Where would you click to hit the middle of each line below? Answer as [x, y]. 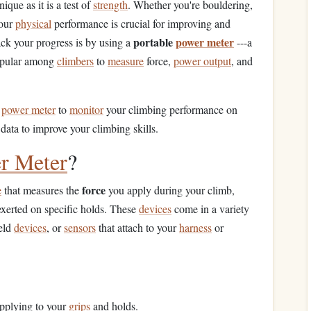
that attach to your [137, 227]
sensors [80, 227]
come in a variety [210, 209]
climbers [75, 61]
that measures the [42, 190]
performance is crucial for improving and [141, 23]
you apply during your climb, [170, 190]
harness [195, 227]
